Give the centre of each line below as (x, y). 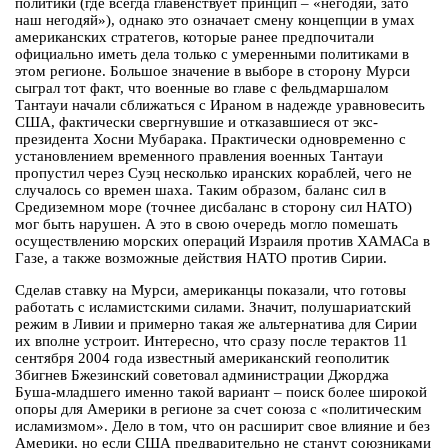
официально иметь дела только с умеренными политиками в (212, 54)
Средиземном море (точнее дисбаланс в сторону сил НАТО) (213, 207)
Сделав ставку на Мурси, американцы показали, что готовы (210, 290)
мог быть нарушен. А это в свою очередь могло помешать (206, 224)
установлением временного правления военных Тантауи (199, 156)
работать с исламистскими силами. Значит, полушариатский (213, 307)
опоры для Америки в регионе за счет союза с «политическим (218, 409)
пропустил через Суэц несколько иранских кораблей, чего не (213, 173)
